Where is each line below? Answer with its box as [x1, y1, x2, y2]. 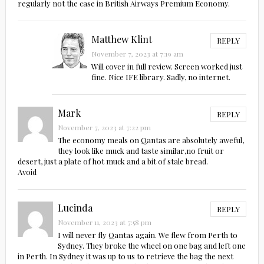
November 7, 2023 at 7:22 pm [57, 122, 151, 132]
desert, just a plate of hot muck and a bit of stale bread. [17, 156, 208, 166]
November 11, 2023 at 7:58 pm [57, 217, 151, 227]
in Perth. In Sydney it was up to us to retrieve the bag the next [17, 250, 233, 261]
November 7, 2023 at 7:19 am [91, 48, 183, 58]
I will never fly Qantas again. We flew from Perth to [57, 229, 237, 240]
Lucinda [57, 201, 93, 214]
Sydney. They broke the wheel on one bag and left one [57, 240, 246, 250]
